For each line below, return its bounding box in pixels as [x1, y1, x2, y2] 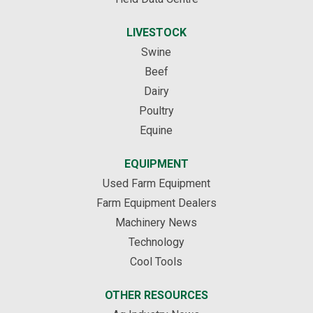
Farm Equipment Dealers [96, 196, 217, 210]
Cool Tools [130, 255, 183, 269]
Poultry [138, 104, 174, 118]
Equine [140, 124, 173, 138]
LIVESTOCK [126, 26, 187, 40]
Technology [128, 235, 184, 249]
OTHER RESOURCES [104, 289, 208, 303]
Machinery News [115, 216, 198, 230]
